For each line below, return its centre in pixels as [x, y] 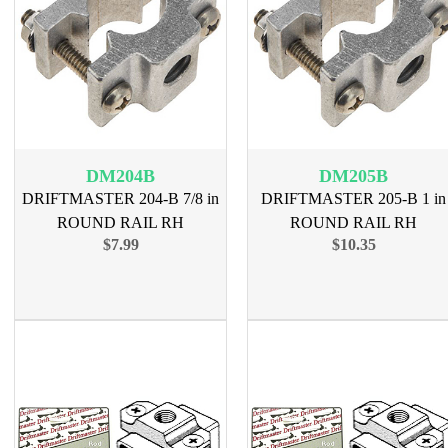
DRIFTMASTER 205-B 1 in [353, 198]
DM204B [120, 176]
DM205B [353, 176]
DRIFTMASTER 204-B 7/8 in [120, 198]
